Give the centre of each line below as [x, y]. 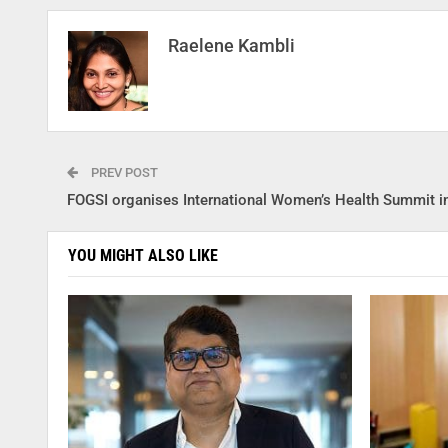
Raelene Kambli [231, 46]
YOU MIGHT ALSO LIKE [143, 256]
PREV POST [123, 173]
